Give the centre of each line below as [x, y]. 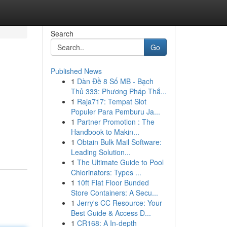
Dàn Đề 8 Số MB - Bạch [115, 81]
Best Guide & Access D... [111, 213]
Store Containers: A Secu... [114, 193]
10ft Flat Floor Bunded [113, 182]
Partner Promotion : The [116, 122]
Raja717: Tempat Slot [111, 101]
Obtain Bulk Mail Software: [119, 142]
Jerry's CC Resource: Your [119, 203]
